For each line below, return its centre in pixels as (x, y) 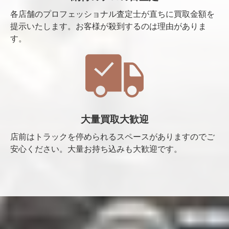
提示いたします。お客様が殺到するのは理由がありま (108, 27)
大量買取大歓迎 (114, 120)
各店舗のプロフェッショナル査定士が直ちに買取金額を (112, 14)
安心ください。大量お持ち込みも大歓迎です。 (96, 149)
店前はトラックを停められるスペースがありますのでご (112, 137)
